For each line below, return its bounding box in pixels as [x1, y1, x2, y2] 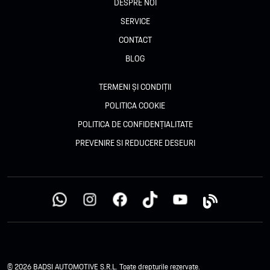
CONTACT [118, 33, 152, 47]
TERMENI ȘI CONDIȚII [99, 80, 171, 94]
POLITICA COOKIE [105, 99, 165, 113]
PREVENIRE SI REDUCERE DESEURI [75, 136, 195, 150]
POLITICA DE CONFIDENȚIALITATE [77, 118, 193, 131]
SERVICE [120, 14, 150, 28]
